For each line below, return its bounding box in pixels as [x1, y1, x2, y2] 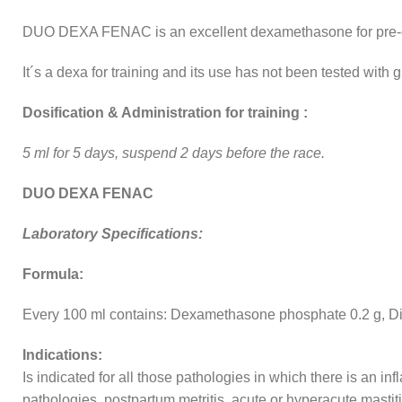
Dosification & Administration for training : [22, 105, 308, 121]
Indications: [22, 347, 102, 363]
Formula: [22, 267, 83, 283]
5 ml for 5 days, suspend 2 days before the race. [22, 145, 325, 162]
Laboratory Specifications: [22, 226, 203, 242]
